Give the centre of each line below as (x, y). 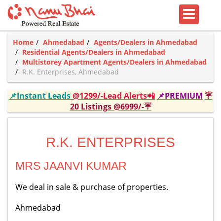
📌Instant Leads (41, 96)
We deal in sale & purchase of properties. (92, 187)
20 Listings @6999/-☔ (110, 107)
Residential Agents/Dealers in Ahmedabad (94, 52)
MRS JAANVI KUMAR (71, 166)
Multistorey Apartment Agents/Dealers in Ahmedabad (114, 62)
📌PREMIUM (180, 96)
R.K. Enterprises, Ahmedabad (71, 72)
